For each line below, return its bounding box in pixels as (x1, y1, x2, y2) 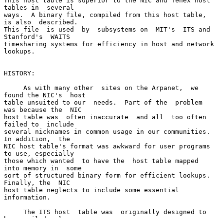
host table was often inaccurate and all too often (4, 113, 206, 121)
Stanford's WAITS (4, 33, 70, 40)
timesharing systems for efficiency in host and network (4, 40, 214, 48)
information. (4, 193, 51, 201)
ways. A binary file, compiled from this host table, (4, 11, 206, 18)
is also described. (4, 18, 78, 26)
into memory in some (4, 164, 82, 172)
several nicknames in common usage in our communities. (4, 127, 210, 135)
